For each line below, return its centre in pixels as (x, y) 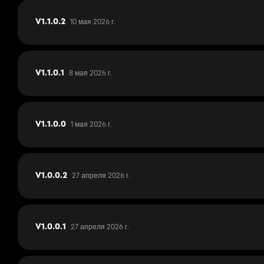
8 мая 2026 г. (90, 73)
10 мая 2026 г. (93, 22)
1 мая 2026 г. (91, 124)
